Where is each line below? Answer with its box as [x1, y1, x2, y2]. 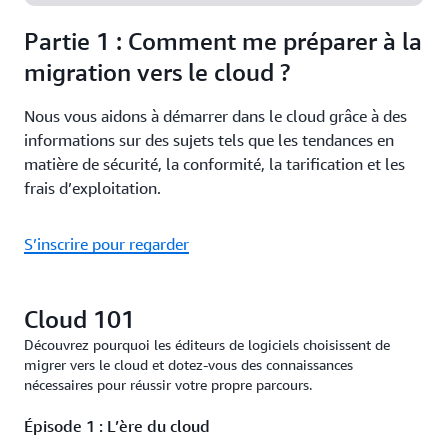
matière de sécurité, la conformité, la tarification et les [24, 154, 405, 174]
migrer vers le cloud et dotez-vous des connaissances [24, 356, 353, 373]
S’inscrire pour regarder [24, 234, 189, 254]
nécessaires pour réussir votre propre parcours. [24, 376, 312, 393]
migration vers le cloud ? [24, 58, 290, 86]
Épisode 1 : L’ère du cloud [24, 416, 210, 436]
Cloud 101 [24, 305, 135, 333]
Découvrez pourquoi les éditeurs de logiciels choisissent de [24, 336, 390, 353]
